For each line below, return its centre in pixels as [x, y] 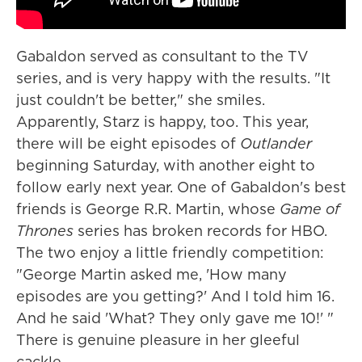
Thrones [45, 230]
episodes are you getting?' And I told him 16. [175, 296]
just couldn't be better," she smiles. [141, 99]
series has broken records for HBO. [200, 230]
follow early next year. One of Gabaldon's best [181, 187]
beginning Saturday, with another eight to [166, 165]
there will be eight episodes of [128, 143]
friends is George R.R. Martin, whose [148, 208]
